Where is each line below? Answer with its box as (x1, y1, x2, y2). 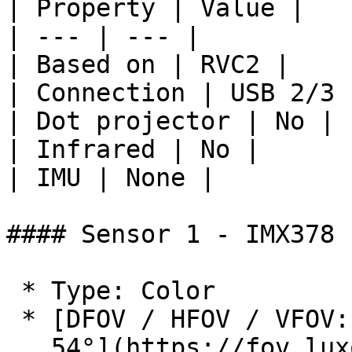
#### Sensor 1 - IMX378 (6, 220, 335, 248)
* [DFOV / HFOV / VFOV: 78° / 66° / (6, 305, 21, 333)
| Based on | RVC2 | (6, 50, 290, 79)
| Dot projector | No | (6, 107, 335, 135)
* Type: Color (6, 277, 21, 305)
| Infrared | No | (6, 135, 260, 163)
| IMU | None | (6, 163, 215, 192)
